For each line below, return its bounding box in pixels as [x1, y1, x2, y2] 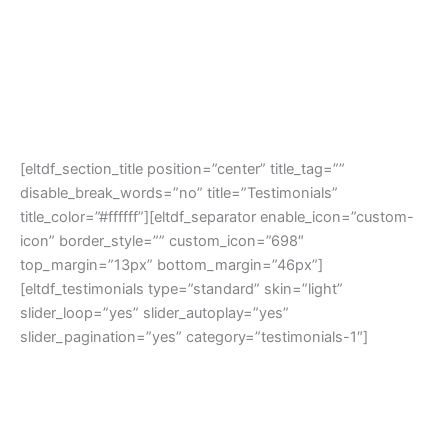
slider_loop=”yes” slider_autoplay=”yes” [20, 303, 289, 322]
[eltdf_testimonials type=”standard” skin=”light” [20, 279, 343, 298]
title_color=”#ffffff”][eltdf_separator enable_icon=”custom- [20, 207, 414, 226]
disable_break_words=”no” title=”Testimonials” [20, 183, 338, 202]
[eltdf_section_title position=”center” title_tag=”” [20, 159, 345, 178]
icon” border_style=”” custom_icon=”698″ [20, 231, 304, 250]
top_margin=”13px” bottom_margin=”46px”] [20, 255, 323, 274]
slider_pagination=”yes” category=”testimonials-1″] [20, 327, 368, 346]
